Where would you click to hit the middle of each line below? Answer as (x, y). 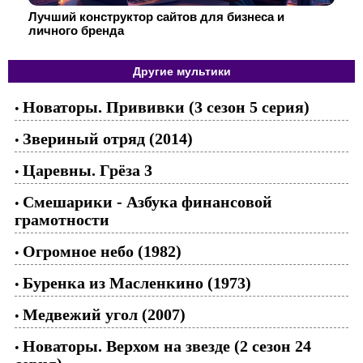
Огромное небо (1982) (102, 251)
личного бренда (76, 30)
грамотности (62, 219)
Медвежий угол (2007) (104, 314)
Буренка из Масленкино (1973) (137, 282)
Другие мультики (181, 71)
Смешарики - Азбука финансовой (147, 201)
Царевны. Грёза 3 (88, 170)
